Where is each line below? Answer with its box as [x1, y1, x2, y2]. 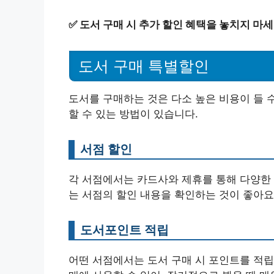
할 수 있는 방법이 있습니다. [68, 107, 198, 120]
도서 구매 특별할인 [78, 57, 209, 75]
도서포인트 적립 [80, 221, 169, 237]
